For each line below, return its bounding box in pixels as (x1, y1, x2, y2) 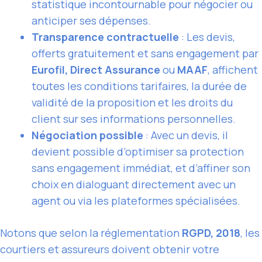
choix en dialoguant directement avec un (32, 177, 236, 192)
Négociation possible (32, 128, 143, 143)
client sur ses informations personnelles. (32, 112, 236, 126)
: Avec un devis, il (143, 128, 228, 143)
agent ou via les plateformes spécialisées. (32, 194, 240, 208)
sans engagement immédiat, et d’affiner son (32, 161, 250, 175)
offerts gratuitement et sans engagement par (32, 46, 258, 61)
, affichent (208, 63, 258, 77)
